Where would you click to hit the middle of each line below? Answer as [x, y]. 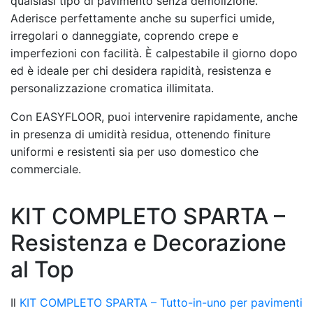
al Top [42, 269]
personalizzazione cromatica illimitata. [112, 88]
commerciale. [46, 169]
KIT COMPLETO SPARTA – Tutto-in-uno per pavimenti [161, 302]
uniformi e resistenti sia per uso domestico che [134, 151]
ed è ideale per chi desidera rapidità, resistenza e [141, 70]
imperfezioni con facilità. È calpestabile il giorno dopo [154, 53]
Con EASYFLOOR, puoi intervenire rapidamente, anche [154, 116]
